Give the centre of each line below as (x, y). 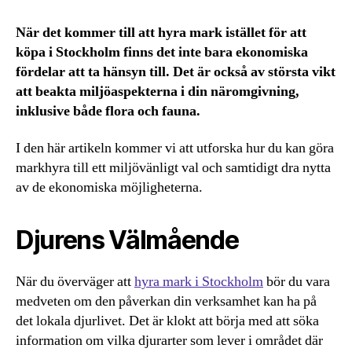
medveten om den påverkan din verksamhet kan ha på (166, 302)
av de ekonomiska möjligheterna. (109, 188)
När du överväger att (75, 282)
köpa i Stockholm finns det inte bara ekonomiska (162, 52)
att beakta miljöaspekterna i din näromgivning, (158, 91)
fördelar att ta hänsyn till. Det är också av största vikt (176, 71)
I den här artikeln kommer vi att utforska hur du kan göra (175, 148)
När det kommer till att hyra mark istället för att (161, 32)
